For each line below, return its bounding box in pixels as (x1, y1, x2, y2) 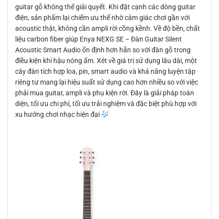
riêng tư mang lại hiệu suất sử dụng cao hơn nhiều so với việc (15, 78, 198, 87)
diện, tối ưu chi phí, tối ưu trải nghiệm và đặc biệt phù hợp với (15, 100, 197, 108)
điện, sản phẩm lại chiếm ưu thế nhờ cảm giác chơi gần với (15, 14, 190, 22)
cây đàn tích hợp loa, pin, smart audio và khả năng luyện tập (15, 67, 196, 76)
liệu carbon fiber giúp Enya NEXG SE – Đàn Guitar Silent (15, 35, 182, 44)
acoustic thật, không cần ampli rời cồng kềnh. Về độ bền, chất (15, 24, 200, 33)
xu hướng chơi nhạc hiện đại (15, 110, 101, 119)
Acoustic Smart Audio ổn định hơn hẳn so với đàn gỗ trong (15, 46, 191, 54)
